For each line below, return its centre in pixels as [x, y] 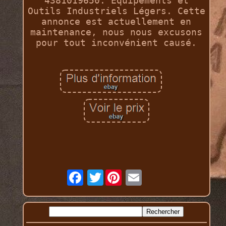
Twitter [123, 174]
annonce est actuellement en [117, 22]
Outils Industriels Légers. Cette [116, 11]
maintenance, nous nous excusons [117, 32]
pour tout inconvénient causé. [117, 43]
